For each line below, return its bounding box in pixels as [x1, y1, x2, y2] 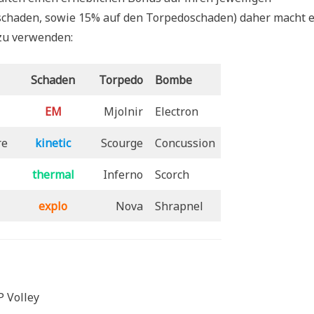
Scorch [154, 166, 189, 182]
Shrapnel [154, 198, 203, 214]
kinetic [35, 135, 71, 151]
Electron [154, 103, 198, 119]
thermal [32, 166, 74, 182]
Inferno [102, 166, 143, 182]
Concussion [154, 135, 215, 151]
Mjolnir [103, 103, 143, 119]
